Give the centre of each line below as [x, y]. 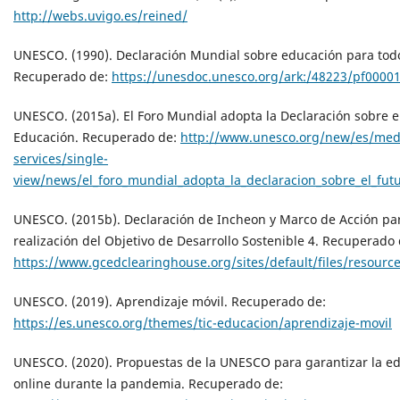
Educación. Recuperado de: [97, 137]
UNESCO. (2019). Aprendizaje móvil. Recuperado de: [170, 301]
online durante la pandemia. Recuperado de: [148, 383]
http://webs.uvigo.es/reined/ [100, 15]
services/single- [61, 158]
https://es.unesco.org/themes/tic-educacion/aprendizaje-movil [203, 322]
